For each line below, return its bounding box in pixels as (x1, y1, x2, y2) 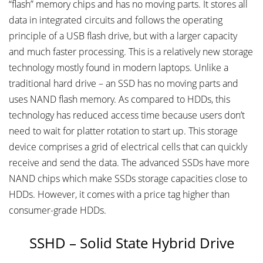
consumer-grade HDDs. (9, 204, 106, 217)
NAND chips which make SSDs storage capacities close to (9, 172, 247, 186)
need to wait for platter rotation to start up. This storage (9, 124, 238, 138)
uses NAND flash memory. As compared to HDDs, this (9, 93, 230, 106)
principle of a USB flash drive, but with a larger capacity (9, 29, 237, 43)
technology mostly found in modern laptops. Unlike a (9, 61, 228, 75)
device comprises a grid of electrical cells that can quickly (9, 140, 247, 154)
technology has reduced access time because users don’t (9, 109, 245, 122)
